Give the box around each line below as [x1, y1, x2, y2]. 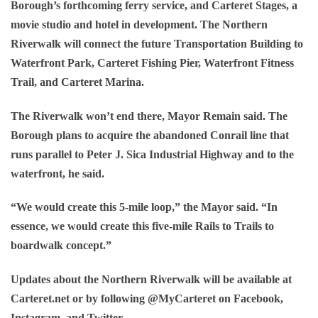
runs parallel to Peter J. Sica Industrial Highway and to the [11, 147, 294, 161]
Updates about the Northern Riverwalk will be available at [11, 272, 292, 286]
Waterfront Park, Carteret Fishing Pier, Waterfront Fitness [11, 56, 294, 70]
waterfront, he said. [11, 166, 104, 180]
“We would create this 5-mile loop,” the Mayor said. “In [11, 200, 278, 214]
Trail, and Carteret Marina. [11, 75, 144, 89]
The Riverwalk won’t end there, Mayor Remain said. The [11, 109, 287, 123]
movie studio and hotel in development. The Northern [11, 18, 268, 32]
